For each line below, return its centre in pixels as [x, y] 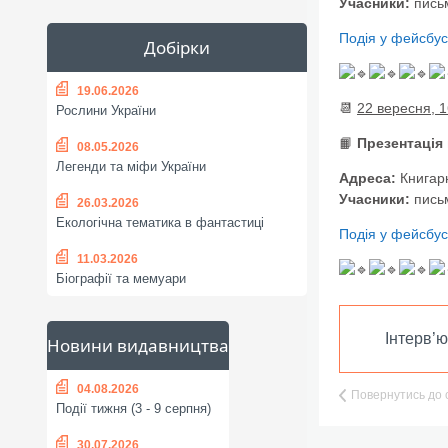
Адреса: [369, 178]
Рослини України [106, 111]
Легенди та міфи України [131, 167]
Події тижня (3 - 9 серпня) [133, 409]
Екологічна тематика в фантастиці [160, 223]
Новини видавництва [138, 345]
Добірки [177, 47]
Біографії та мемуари [121, 279]
